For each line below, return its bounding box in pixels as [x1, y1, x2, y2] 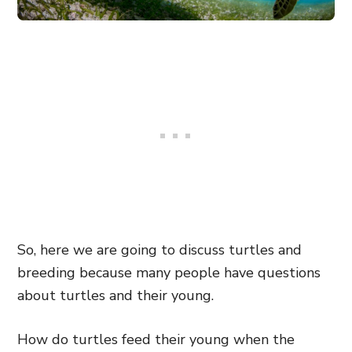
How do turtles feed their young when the [17, 330, 295, 349]
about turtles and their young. [17, 286, 214, 305]
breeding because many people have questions [17, 263, 321, 282]
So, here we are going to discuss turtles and [17, 240, 302, 259]
